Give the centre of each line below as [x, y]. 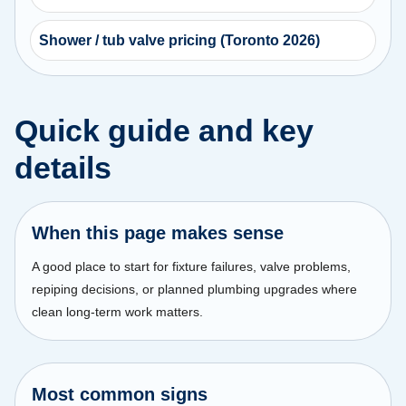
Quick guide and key [164, 130]
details [63, 167]
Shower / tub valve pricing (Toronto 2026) [180, 40]
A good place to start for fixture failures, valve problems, [191, 266]
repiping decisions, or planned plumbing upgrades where [194, 289]
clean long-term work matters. [117, 311]
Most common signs [120, 394]
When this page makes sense [158, 232]
